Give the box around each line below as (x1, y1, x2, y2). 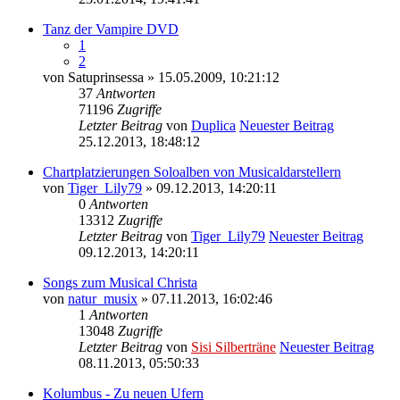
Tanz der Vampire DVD (43, 21, 179, 37)
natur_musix (68, 290, 137, 306)
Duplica (191, 117, 236, 133)
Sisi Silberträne (191, 338, 276, 354)
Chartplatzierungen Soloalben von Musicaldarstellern (43, 163, 341, 179)
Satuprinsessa (68, 69, 144, 85)
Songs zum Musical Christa (43, 274, 197, 290)
